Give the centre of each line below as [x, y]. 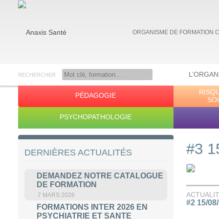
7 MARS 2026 [56, 195]
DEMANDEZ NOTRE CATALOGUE [100, 175]
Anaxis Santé [39, 96]
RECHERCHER [37, 75]
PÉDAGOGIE [96, 95]
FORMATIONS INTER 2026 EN [92, 207]
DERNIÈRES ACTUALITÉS [78, 153]
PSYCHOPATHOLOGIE [96, 117]
